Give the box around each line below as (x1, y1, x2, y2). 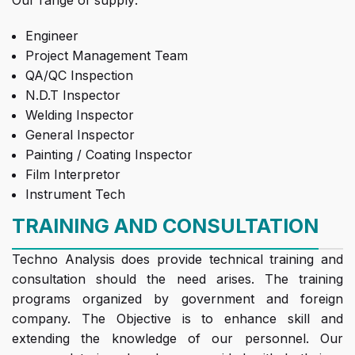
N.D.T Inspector (25, 87, 120, 104)
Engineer (25, 28, 78, 44)
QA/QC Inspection (25, 67, 133, 84)
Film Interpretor (25, 166, 120, 183)
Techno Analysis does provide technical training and (12, 251, 343, 268)
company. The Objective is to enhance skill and (12, 311, 343, 327)
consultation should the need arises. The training (12, 271, 343, 288)
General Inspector (25, 127, 135, 143)
